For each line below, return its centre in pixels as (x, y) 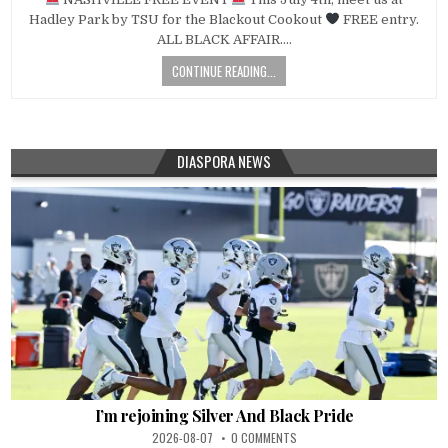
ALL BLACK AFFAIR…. (224, 40)
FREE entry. (379, 20)
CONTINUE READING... (224, 71)
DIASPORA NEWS (224, 161)
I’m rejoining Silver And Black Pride (224, 415)
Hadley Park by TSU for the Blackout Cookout (177, 20)
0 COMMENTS (263, 437)
